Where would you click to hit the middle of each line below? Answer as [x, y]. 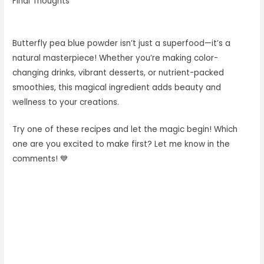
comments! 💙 [41, 159]
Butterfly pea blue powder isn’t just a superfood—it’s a [122, 43]
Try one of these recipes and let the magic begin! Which [125, 130]
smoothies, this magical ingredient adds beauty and [117, 87]
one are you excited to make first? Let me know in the [121, 144]
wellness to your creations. [66, 102]
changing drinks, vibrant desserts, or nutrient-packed [118, 72]
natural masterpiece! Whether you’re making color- [115, 58]
